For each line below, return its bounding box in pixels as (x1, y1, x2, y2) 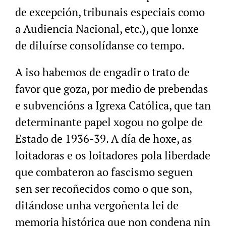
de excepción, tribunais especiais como (15, 5, 205, 20)
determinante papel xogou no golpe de (15, 115, 203, 130)
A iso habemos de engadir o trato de (15, 65, 190, 80)
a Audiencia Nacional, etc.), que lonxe (15, 21, 199, 36)
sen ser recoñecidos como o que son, (15, 181, 192, 196)
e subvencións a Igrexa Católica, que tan (15, 98, 211, 113)
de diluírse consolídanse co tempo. (15, 38, 185, 53)
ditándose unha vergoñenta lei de (15, 198, 179, 213)
